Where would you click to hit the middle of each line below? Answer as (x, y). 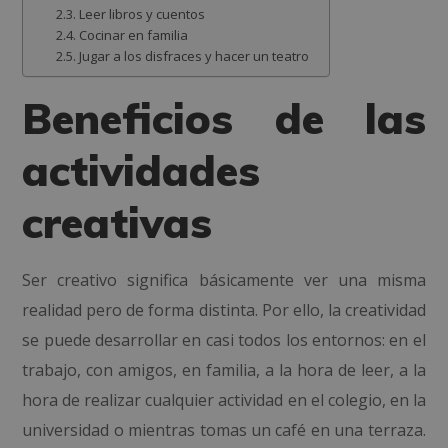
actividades (141, 170)
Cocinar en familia (133, 35)
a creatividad (378, 310)
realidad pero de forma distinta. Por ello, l (177, 310)
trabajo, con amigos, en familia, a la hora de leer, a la (224, 370)
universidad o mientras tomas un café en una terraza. (224, 430)
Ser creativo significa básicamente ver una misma (224, 280)
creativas (117, 222)
